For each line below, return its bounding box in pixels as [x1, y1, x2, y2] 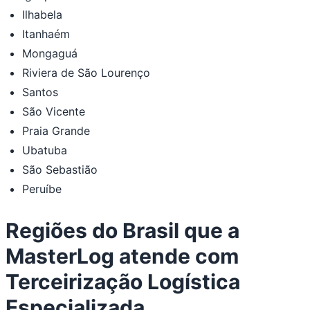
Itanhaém [22, 26, 70, 41]
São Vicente [22, 104, 85, 118]
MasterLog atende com [6, 243, 239, 268]
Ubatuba [22, 143, 67, 157]
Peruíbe [22, 181, 62, 196]
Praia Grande [22, 123, 90, 138]
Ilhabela [22, 7, 62, 21]
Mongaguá [22, 46, 77, 60]
